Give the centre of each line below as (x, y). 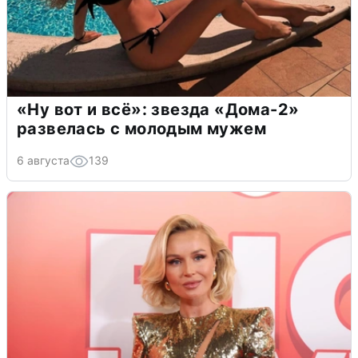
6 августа (43, 160)
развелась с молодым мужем (141, 128)
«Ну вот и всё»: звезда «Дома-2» (158, 109)
